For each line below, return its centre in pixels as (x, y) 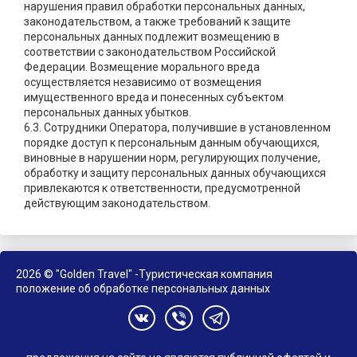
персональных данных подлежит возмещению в (152, 37)
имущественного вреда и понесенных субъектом (154, 98)
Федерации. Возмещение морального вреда (142, 67)
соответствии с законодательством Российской (150, 52)
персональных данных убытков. (108, 113)
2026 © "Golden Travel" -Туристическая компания (144, 275)
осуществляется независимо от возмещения (143, 82)
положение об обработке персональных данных (143, 289)
